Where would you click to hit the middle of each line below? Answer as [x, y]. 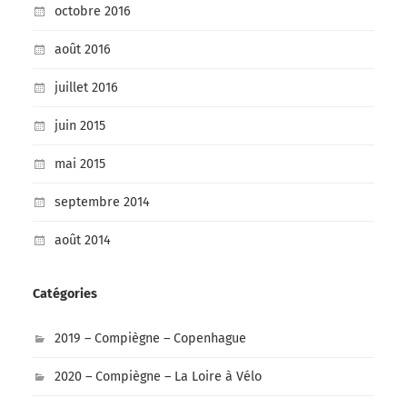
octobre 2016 [92, 12]
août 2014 [82, 241]
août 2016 [82, 50]
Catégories [65, 294]
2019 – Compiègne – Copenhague [150, 339]
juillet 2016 [86, 88]
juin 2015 [79, 126]
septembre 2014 [102, 203]
